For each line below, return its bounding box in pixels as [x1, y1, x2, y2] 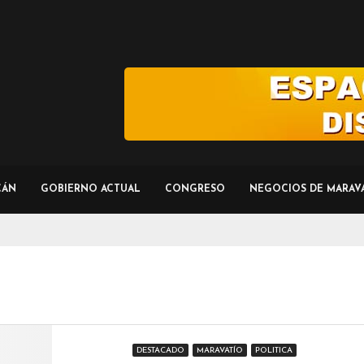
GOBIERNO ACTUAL [41, 184, 141, 194]
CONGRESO [165, 184, 225, 194]
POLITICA [254, 346, 292, 356]
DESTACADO [136, 346, 184, 356]
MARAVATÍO [196, 346, 243, 356]
